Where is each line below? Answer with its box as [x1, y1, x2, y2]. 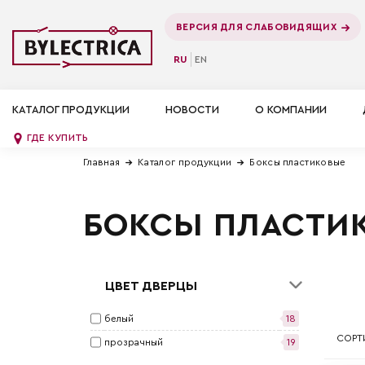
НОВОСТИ [165, 104, 219, 115]
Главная [83, 157, 121, 167]
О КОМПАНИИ [255, 104, 327, 115]
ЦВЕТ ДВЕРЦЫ [105, 279, 197, 292]
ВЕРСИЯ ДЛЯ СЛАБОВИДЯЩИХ [176, 22, 336, 32]
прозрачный [104, 336, 163, 347]
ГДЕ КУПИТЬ [24, 133, 89, 143]
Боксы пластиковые [249, 157, 346, 167]
